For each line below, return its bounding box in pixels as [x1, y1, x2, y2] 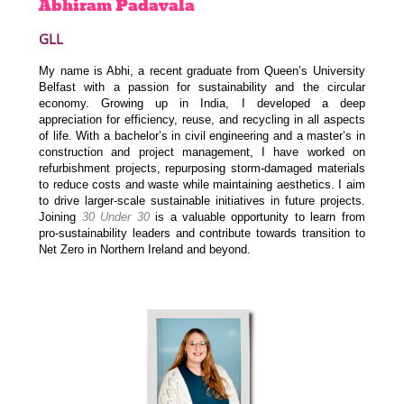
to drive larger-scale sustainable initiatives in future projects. [39, 193, 365, 207]
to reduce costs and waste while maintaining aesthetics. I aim [39, 177, 365, 191]
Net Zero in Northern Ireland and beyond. [39, 242, 252, 256]
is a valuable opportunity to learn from [149, 209, 365, 224]
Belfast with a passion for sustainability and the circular [39, 79, 365, 94]
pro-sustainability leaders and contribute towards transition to [39, 225, 365, 240]
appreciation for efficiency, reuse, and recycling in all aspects [39, 112, 365, 126]
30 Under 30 [81, 209, 150, 224]
